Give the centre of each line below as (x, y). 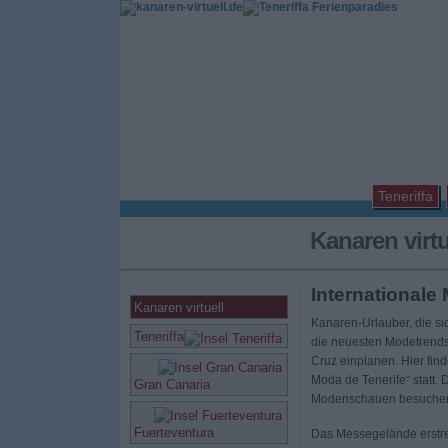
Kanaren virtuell (178, 307)
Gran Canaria (171, 384)
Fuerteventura (173, 432)
